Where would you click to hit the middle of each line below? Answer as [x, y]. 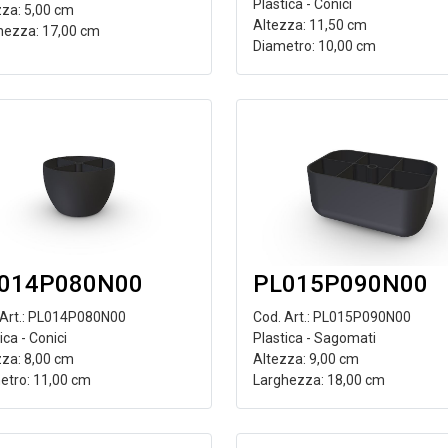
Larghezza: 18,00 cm [318, 380]
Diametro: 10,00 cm [314, 46]
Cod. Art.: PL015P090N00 [331, 317]
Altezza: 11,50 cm [309, 25]
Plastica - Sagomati [314, 338]
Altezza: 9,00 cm [305, 359]
